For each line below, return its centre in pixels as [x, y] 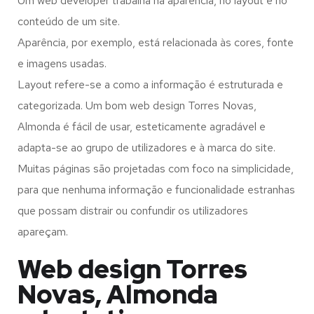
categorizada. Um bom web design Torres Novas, [137, 106]
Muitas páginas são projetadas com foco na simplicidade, [156, 169]
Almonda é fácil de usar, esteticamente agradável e [142, 127]
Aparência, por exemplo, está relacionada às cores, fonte [156, 43]
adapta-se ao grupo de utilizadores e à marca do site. [146, 148]
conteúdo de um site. [69, 22]
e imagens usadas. [62, 64]
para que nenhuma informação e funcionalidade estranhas [156, 190]
